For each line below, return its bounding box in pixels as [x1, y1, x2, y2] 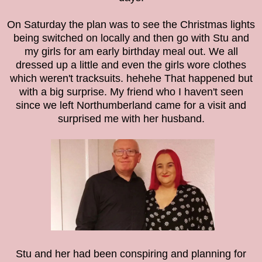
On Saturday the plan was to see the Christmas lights [7, 19, 255, 31]
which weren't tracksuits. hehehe [9, 73, 164, 85]
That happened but [164, 73, 253, 85]
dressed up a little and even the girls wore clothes [16, 59, 246, 71]
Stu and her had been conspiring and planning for [16, 248, 246, 260]
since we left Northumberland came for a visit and [16, 99, 246, 112]
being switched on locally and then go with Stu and [13, 32, 249, 44]
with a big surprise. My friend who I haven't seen [19, 86, 243, 98]
